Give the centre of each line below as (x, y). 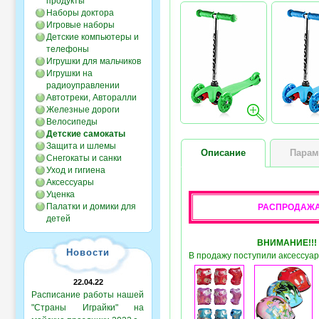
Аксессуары (70, 182)
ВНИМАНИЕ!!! (287, 243)
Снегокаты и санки (84, 158)
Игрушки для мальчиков (94, 61)
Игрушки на (69, 73)
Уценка (61, 194)
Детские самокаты (86, 134)
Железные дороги (83, 110)
